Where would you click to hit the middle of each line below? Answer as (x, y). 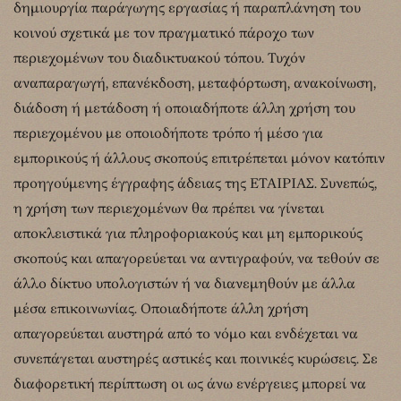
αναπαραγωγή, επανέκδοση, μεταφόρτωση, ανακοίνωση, (195, 83)
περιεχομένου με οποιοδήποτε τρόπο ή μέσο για (168, 133)
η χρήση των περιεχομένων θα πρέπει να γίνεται (169, 208)
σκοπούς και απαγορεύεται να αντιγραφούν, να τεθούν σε (196, 258)
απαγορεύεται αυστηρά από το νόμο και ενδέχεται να (186, 333)
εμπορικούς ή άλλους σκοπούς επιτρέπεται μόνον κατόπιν (199, 158)
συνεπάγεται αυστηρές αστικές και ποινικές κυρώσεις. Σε (196, 358)
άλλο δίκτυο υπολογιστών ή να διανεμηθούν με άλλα (184, 283)
